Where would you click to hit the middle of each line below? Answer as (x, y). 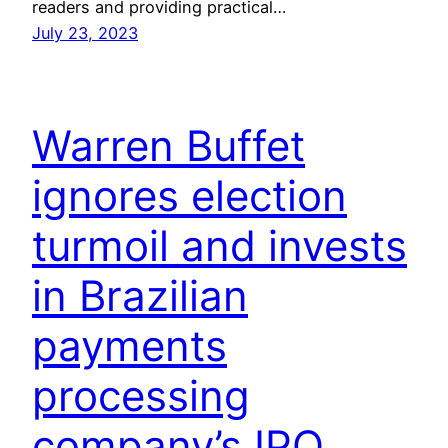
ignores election (189, 195)
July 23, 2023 (85, 32)
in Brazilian (140, 295)
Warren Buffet (168, 145)
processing (141, 395)
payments (129, 345)
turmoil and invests (219, 245)
